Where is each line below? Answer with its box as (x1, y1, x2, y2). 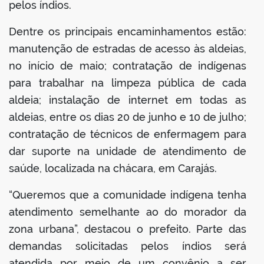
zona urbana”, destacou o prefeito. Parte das (9, 223, 246, 236)
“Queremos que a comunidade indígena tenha (9, 189, 246, 202)
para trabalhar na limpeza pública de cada (9, 77, 246, 90)
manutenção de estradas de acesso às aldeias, (9, 42, 246, 55)
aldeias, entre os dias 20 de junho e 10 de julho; (9, 111, 246, 124)
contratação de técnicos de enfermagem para (9, 128, 246, 141)
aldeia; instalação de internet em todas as (9, 94, 246, 107)
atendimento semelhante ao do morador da (9, 206, 246, 219)
